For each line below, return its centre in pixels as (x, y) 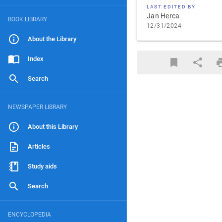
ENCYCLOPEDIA (29, 215)
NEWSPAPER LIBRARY (37, 107)
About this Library (53, 127)
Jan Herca (163, 16)
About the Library (52, 39)
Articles (39, 146)
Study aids (42, 166)
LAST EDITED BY (171, 7)
